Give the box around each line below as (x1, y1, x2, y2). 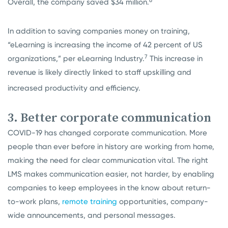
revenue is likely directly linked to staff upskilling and (8, 68, 191, 77)
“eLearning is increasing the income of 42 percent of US (8, 40, 203, 50)
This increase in (148, 54, 203, 64)
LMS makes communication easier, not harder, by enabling (8, 169, 214, 179)
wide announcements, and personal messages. (8, 211, 176, 220)
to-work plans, (8, 197, 62, 207)
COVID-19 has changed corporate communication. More (8, 128, 207, 138)
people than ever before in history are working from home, (8, 142, 214, 152)
